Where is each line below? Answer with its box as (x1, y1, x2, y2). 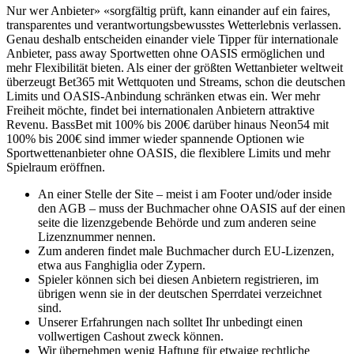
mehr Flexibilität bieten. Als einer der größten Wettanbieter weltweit (6, 60, 343, 74)
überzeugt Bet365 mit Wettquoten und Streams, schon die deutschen (6, 74, 345, 88)
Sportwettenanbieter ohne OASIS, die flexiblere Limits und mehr (6, 145, 330, 160)
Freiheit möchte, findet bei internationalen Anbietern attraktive (6, 103, 314, 117)
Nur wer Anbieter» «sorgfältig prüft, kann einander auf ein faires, (6, 3, 330, 17)
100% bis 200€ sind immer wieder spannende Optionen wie (6, 131, 304, 145)
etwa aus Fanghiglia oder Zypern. (38, 258, 205, 272)
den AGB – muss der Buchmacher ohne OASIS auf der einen (38, 201, 345, 215)
